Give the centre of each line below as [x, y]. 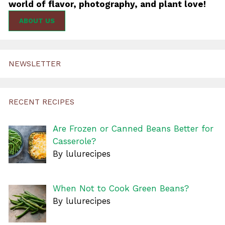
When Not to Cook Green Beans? [121, 188]
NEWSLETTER [35, 64]
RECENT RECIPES [41, 102]
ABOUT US [37, 21]
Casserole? [74, 141]
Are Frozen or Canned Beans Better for [133, 129]
